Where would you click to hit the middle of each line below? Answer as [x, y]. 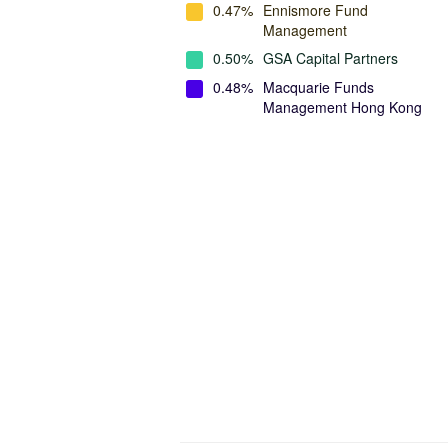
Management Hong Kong [342, 107]
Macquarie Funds [318, 87]
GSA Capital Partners [330, 58]
